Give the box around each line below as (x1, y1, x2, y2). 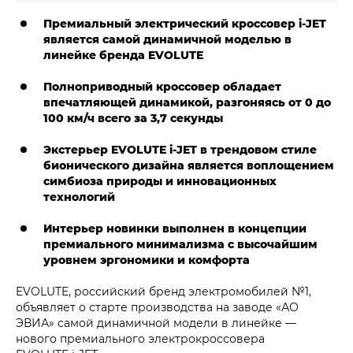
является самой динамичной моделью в (43, 32, 292, 46)
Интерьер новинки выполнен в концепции (43, 221, 307, 236)
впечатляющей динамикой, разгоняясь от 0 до (43, 95, 331, 110)
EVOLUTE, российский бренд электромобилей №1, (16, 284, 311, 299)
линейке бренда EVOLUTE (43, 47, 203, 62)
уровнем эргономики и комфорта (43, 252, 250, 267)
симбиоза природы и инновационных (43, 173, 277, 188)
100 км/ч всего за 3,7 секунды (43, 110, 223, 125)
